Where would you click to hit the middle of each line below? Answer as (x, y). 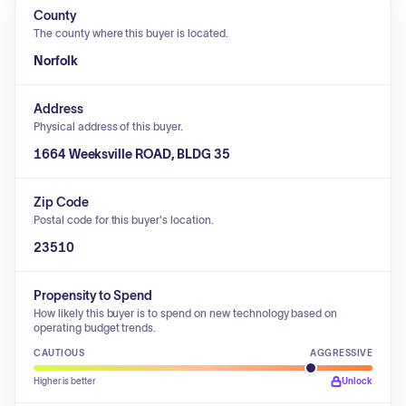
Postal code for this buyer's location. (124, 220)
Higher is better (64, 381)
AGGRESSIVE (341, 353)
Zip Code (61, 202)
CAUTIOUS (59, 353)
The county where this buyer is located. (131, 33)
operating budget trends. (95, 328)
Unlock (357, 381)
